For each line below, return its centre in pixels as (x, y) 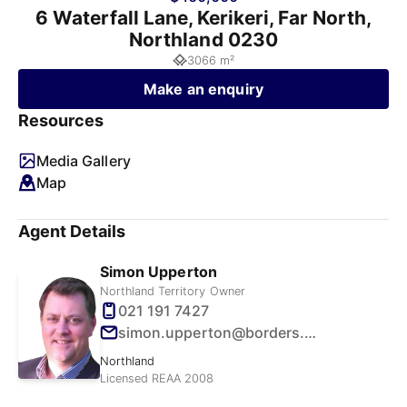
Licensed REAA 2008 (157, 378)
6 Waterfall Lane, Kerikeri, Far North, (203, 18)
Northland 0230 (203, 40)
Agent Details (72, 231)
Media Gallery (84, 161)
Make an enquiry (203, 89)
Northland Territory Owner (173, 291)
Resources (61, 120)
